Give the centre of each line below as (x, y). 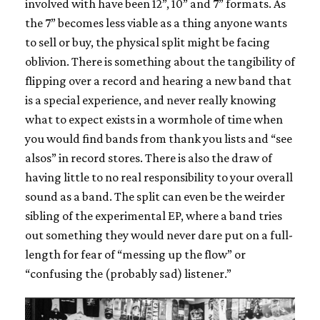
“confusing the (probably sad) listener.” (128, 273)
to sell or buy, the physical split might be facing (147, 42)
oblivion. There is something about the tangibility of (160, 61)
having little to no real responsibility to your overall (159, 177)
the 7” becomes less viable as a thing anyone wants (156, 22)
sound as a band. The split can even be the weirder (155, 196)
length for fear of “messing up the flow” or (135, 254)
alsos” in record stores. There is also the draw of (149, 157)
